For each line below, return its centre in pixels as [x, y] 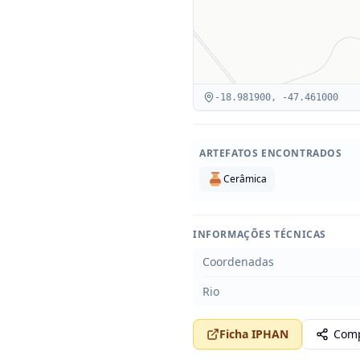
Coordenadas [238, 262]
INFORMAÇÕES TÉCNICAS [260, 234]
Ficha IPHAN [254, 334]
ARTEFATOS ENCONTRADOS [271, 153]
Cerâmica [245, 179]
